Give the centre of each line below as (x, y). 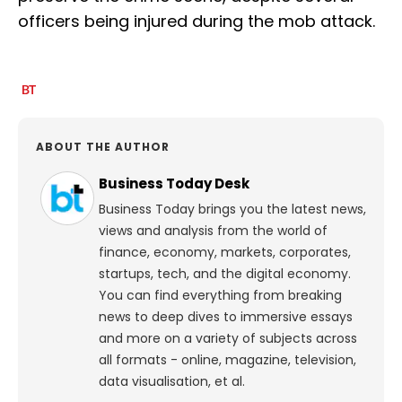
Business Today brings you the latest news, (232, 210)
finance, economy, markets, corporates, (225, 253)
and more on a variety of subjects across (228, 339)
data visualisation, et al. (172, 382)
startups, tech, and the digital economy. (225, 274)
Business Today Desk (174, 184)
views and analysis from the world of (213, 231)
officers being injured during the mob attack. (197, 22)
